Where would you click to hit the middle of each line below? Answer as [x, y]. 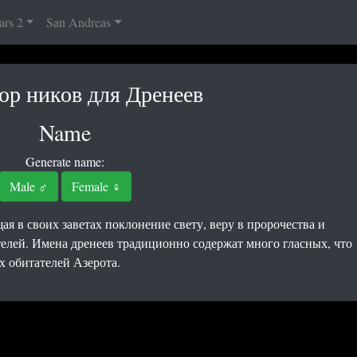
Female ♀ [96, 186]
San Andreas [79, 22]
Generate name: [65, 161]
